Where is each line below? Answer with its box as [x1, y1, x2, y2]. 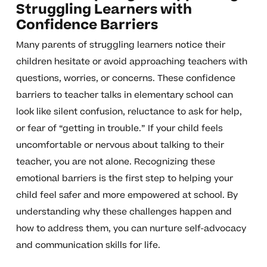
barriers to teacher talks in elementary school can [15, 89, 233, 102]
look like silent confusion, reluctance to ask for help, [15, 105, 242, 119]
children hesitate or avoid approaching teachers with [15, 55, 247, 69]
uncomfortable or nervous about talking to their [15, 139, 224, 152]
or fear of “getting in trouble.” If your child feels [15, 122, 223, 135]
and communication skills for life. [15, 239, 160, 252]
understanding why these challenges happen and [15, 206, 232, 219]
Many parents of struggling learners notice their [15, 39, 225, 52]
